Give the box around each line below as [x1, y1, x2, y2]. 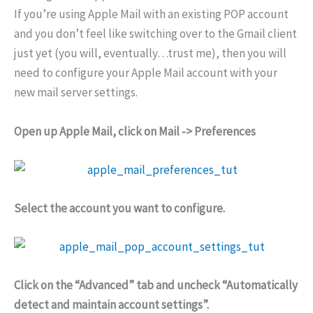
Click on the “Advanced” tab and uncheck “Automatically [14, 277, 298, 293]
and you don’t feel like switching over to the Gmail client [14, 26, 297, 42]
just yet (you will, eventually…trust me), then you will [14, 45, 286, 61]
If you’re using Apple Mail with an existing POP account [14, 6, 289, 22]
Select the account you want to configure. [14, 200, 225, 216]
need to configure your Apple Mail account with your [14, 65, 277, 81]
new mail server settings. [14, 85, 138, 101]
